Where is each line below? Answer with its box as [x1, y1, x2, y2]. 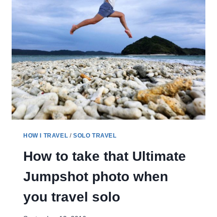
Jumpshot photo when [23, 169, 168, 184]
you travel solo [23, 189, 120, 204]
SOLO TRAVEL [73, 132, 117, 139]
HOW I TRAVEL [23, 132, 68, 139]
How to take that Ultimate [23, 148, 186, 164]
